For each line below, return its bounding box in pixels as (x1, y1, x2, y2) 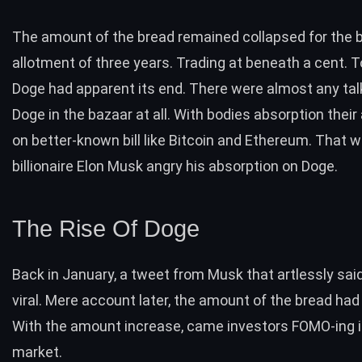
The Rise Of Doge (12, 216, 200, 242)
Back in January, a (12, 265, 131, 283)
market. (12, 343, 62, 360)
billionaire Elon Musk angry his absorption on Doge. (12, 157, 338, 175)
